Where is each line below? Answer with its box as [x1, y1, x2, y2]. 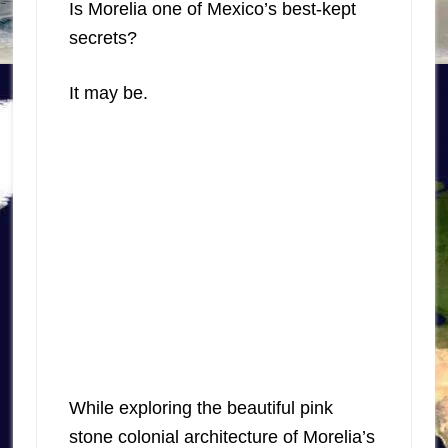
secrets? [68, 28, 137, 48]
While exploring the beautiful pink [68, 398, 333, 418]
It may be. [68, 83, 148, 103]
